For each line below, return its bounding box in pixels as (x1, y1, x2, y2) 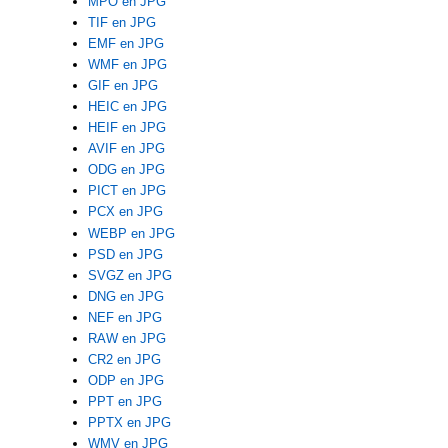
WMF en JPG (87, 56, 167, 72)
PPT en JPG (87, 393, 162, 409)
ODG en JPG (87, 161, 165, 177)
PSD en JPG (87, 246, 163, 262)
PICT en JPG (87, 182, 166, 198)
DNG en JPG (87, 288, 164, 304)
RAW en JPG (87, 330, 166, 346)
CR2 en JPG (87, 351, 161, 367)
